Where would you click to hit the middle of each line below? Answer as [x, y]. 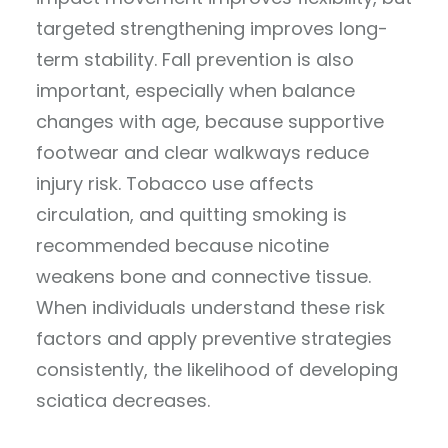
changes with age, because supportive [210, 122]
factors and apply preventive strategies [214, 339]
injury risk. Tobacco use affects [175, 184]
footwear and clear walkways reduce [202, 153]
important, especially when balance [195, 91]
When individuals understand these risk [210, 308]
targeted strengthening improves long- [212, 29]
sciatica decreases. [123, 401]
